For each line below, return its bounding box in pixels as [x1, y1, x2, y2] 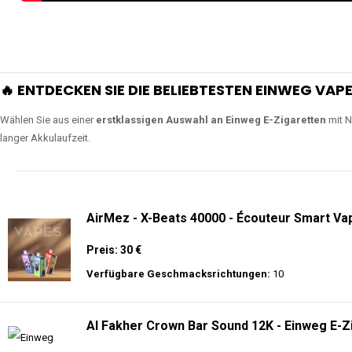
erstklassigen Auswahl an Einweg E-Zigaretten [96, 114, 326, 126]
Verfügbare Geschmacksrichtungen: [86, 268, 270, 280]
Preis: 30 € [86, 244, 141, 256]
